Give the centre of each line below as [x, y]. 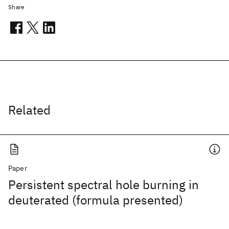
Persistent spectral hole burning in [104, 185]
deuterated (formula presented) [96, 200]
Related [29, 110]
